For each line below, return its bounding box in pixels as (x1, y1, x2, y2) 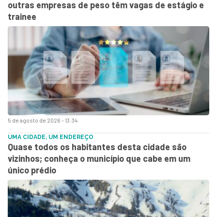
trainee (8, 11, 36, 22)
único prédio (8, 165, 56, 175)
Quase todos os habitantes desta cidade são (8, 141, 186, 152)
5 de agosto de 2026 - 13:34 (8, 117, 77, 124)
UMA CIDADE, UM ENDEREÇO (8, 134, 93, 140)
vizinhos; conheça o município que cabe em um (8, 153, 190, 164)
